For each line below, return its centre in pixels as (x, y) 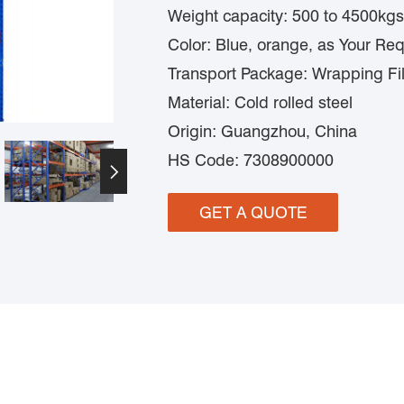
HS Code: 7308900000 (251, 160)
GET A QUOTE (253, 212)
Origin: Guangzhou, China (262, 131)
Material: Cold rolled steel (260, 102)
